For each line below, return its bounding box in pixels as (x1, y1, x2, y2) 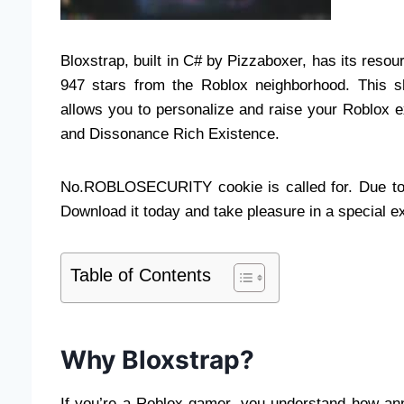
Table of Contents (70, 264, 211, 285)
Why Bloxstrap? (60, 344, 261, 375)
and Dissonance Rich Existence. (60, 124, 284, 142)
